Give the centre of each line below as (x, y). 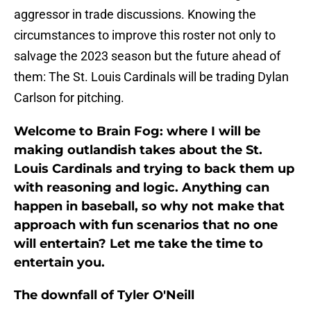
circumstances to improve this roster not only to (145, 35)
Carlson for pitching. (69, 98)
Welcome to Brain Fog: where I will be (137, 132)
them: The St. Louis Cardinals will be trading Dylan (151, 77)
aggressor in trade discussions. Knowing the (135, 15)
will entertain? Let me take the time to (138, 244)
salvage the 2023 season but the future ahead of (147, 56)
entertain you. (59, 263)
